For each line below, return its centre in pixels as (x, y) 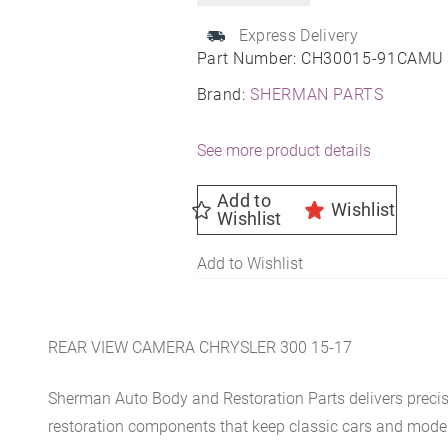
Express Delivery (298, 35)
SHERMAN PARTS (317, 94)
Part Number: (249, 58)
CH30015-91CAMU (373, 58)
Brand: (223, 94)
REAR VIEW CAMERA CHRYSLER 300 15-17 (200, 348)
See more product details (283, 150)
